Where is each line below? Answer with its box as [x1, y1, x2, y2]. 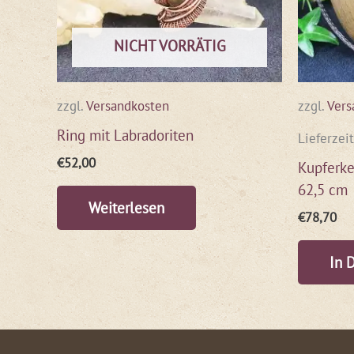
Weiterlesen [88, 198, 164, 217]
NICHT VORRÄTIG [113, 36, 226, 56]
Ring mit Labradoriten [57, 126, 194, 145]
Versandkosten [86, 96, 169, 115]
